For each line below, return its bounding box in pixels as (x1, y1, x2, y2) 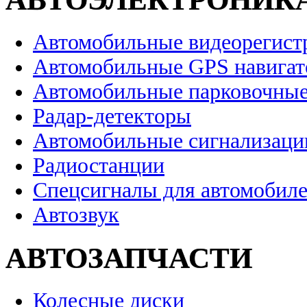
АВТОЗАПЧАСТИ (5, 241, 252, 274)
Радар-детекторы (33, 103, 191, 128)
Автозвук (33, 202, 119, 227)
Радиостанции (33, 153, 164, 177)
